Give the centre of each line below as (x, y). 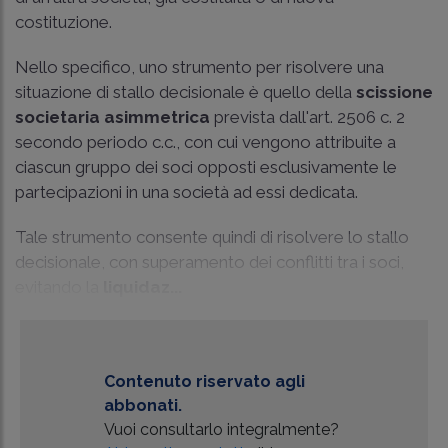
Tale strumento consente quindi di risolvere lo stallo (212, 236)
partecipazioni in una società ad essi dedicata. (186, 191)
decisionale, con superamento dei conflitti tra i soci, (209, 261)
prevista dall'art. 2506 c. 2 (307, 116)
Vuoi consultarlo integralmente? (221, 429)
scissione (394, 91)
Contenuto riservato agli (204, 381)
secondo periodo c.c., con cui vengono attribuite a (205, 141)
